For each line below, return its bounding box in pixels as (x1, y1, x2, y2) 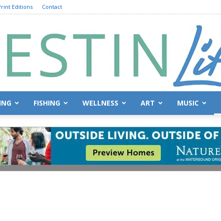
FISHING (34, 98, 60, 108)
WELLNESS (82, 98, 118, 108)
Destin (110, 118, 130, 127)
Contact (42, 3, 62, 10)
